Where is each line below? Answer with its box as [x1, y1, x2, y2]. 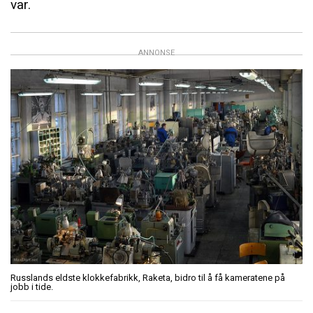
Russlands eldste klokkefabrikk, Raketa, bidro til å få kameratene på [10, 272, 285, 284]
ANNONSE [138, 48, 175, 57]
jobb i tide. [10, 282, 53, 293]
